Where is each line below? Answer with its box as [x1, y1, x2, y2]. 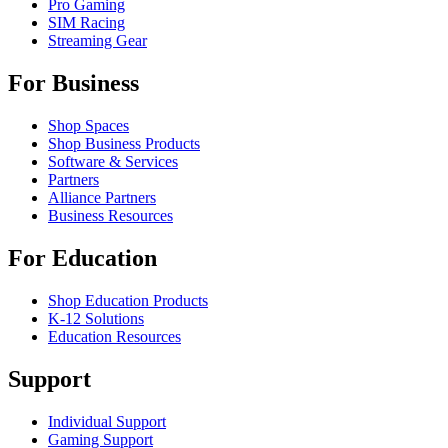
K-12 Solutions [48, 309, 144, 327]
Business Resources [48, 207, 173, 225]
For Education [8, 245, 157, 271]
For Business [8, 70, 139, 97]
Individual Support [48, 412, 166, 430]
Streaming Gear [48, 32, 147, 50]
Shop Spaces [48, 117, 129, 135]
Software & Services [48, 153, 178, 171]
